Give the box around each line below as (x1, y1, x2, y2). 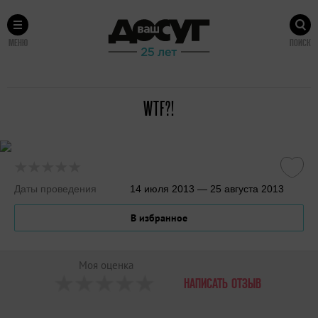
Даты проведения (14, 182, 97, 194)
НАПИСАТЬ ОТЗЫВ (184, 275, 261, 292)
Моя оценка (78, 258, 133, 272)
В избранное (131, 211, 187, 224)
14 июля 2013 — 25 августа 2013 (130, 182, 285, 194)
